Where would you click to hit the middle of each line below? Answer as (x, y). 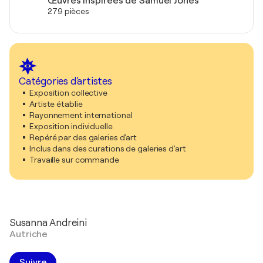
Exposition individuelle (71, 126)
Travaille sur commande (74, 159)
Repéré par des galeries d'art (83, 137)
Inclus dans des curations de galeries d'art (108, 148)
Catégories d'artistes (65, 81)
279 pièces (68, 11)
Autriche (29, 234)
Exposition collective (68, 92)
